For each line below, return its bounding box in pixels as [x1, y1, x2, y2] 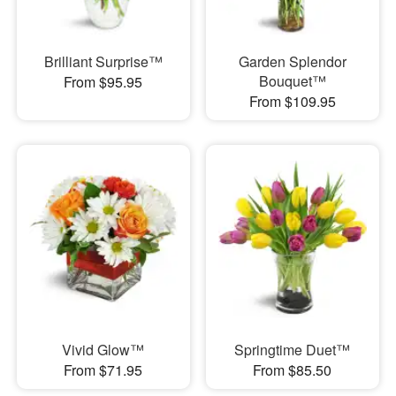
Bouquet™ [258, 71, 326, 92]
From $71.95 [64, 359, 143, 380]
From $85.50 [253, 359, 332, 380]
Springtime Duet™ [234, 339, 351, 360]
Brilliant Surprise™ [43, 51, 163, 72]
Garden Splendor [238, 51, 346, 72]
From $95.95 [64, 72, 143, 93]
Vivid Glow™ [62, 339, 145, 360]
